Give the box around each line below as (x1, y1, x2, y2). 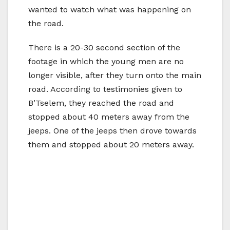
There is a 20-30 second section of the (28, 42, 180, 52)
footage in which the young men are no (28, 56, 184, 66)
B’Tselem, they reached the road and (28, 98, 174, 108)
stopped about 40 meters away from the (28, 111, 189, 122)
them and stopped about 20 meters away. (28, 139, 194, 149)
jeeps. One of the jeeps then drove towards (28, 125, 197, 136)
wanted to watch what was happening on (28, 4, 191, 14)
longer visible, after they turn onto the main (28, 70, 201, 80)
